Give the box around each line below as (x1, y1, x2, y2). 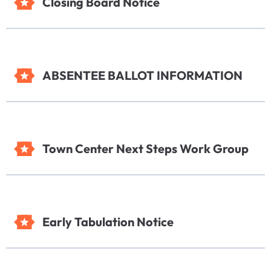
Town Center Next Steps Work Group (42, 141, 249, 157)
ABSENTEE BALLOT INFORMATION (42, 68, 243, 83)
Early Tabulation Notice (42, 214, 174, 230)
